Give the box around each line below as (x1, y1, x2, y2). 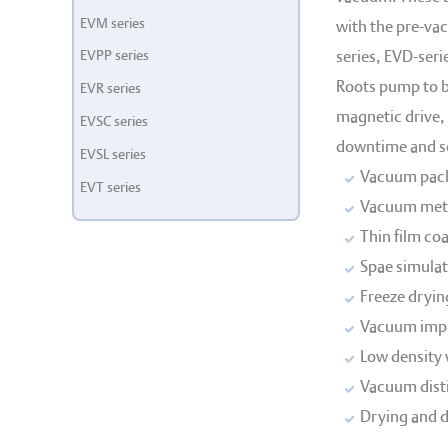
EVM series (80, 13, 146, 32)
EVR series (80, 79, 142, 98)
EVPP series (80, 46, 150, 65)
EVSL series (80, 144, 147, 163)
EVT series (80, 177, 142, 196)
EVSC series (80, 112, 149, 131)
